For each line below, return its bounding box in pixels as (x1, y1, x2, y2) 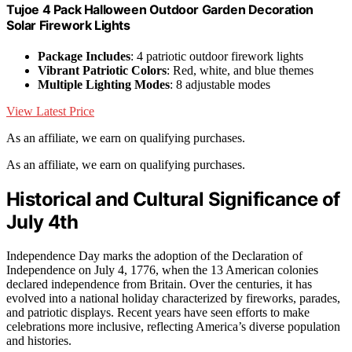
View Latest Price (6, 104, 94, 119)
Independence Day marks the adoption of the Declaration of (6, 249, 302, 263)
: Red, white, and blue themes (167, 64, 313, 78)
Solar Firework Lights (6, 17, 130, 34)
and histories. (6, 334, 71, 348)
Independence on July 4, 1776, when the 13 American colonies (6, 263, 318, 277)
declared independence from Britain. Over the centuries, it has (6, 277, 312, 291)
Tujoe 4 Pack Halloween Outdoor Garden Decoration (6, 2, 313, 18)
